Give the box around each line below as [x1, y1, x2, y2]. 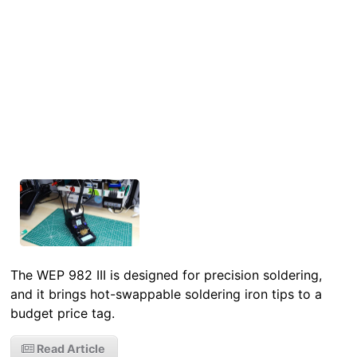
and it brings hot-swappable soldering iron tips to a [10, 286, 323, 303]
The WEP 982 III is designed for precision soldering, [10, 267, 323, 284]
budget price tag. [10, 305, 116, 322]
